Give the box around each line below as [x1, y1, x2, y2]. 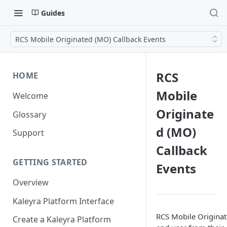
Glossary [13, 108, 46, 120]
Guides [41, 8, 65, 18]
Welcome [13, 90, 48, 101]
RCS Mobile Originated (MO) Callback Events [15, 34, 166, 44]
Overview [13, 177, 49, 188]
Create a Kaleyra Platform [13, 214, 111, 225]
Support [13, 127, 44, 139]
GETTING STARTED [13, 157, 88, 168]
